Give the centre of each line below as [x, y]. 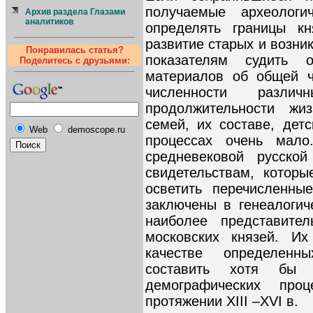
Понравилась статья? [74, 50]
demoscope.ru [96, 130]
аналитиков [49, 22]
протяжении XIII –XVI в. [222, 301]
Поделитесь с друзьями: [74, 60]
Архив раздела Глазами [75, 12]
